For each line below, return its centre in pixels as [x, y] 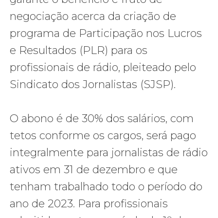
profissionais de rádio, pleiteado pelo [103, 67]
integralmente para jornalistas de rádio [109, 152]
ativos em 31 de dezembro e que [94, 169]
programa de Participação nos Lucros [106, 33]
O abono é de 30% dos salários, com [102, 118]
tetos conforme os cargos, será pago [103, 135]
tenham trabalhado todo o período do [106, 186]
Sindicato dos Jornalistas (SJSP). [93, 84]
